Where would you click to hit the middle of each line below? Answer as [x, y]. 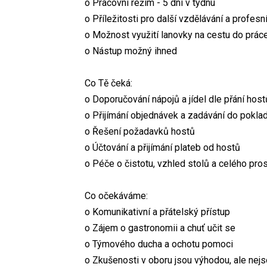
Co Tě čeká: [108, 83]
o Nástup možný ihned [131, 51]
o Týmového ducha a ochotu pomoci [159, 244]
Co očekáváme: [116, 195]
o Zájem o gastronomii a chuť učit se [160, 228]
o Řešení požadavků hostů [140, 131]
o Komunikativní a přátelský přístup [157, 212]
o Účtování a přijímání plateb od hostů [162, 147]
